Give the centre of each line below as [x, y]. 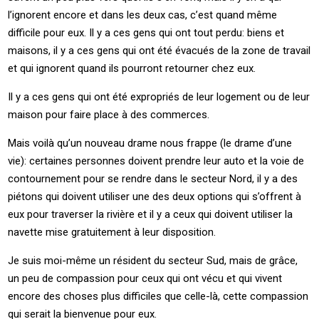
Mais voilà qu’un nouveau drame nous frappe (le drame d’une [150, 143]
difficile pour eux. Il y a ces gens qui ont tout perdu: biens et [146, 32]
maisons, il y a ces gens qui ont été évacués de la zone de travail [159, 50]
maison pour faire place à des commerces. [109, 114]
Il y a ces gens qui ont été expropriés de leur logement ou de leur [159, 96]
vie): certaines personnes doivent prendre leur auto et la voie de [156, 161]
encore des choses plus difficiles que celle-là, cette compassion [158, 296]
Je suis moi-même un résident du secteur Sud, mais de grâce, [153, 260]
